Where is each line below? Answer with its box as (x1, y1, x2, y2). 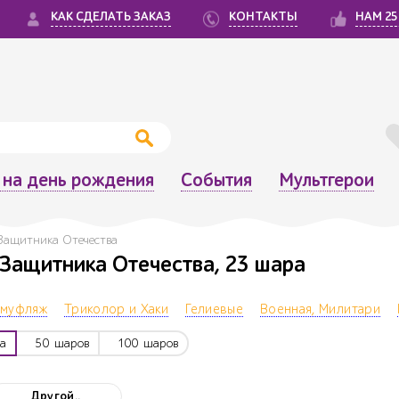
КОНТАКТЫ (229, 10, 297, 24)
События (180, 169, 252, 191)
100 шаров (118, 336, 179, 352)
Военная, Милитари (260, 302, 380, 318)
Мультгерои (278, 169, 374, 191)
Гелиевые (185, 302, 243, 318)
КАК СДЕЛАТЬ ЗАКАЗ (51, 10, 171, 24)
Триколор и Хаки (63, 302, 169, 318)
